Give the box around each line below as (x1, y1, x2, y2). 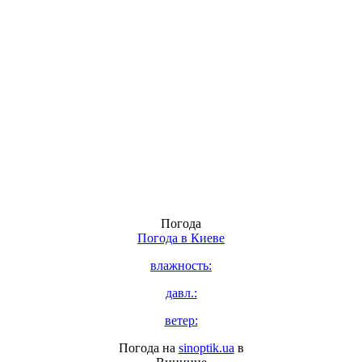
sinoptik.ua (178, 341, 234, 356)
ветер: (164, 314, 198, 328)
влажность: (150, 259, 212, 273)
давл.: (165, 286, 197, 301)
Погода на (118, 341, 179, 356)
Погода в (137, 231, 191, 246)
